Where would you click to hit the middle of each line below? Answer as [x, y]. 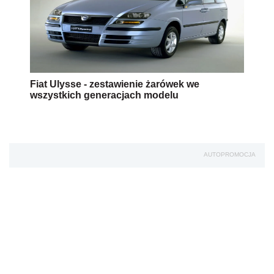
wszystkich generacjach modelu [104, 95]
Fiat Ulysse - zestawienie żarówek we [115, 84]
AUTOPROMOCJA [230, 155]
